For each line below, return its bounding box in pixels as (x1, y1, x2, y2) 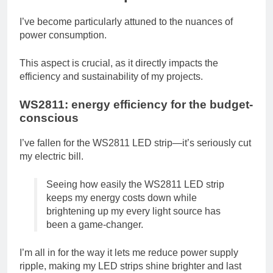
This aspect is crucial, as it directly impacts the (19, 58, 218, 69)
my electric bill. (19, 151, 83, 161)
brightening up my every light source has (46, 205, 221, 216)
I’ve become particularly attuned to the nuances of (19, 16, 233, 27)
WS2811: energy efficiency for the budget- (19, 98, 253, 112)
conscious (19, 112, 79, 125)
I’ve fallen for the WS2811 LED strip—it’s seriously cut (19, 137, 251, 148)
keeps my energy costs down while (46, 192, 197, 203)
